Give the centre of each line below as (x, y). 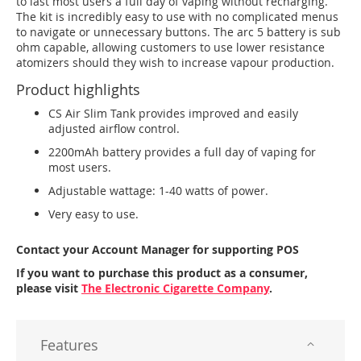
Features (69, 345)
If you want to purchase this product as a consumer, (162, 273)
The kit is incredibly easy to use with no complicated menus (177, 17)
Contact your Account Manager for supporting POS (158, 249)
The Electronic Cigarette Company (175, 288)
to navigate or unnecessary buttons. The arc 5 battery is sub (178, 32)
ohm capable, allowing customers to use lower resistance (170, 47)
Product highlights (78, 89)
